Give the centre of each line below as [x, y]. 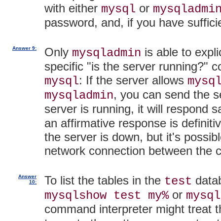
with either [73, 8]
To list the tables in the [104, 180]
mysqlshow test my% [107, 195]
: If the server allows [133, 80]
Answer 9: [24, 48]
